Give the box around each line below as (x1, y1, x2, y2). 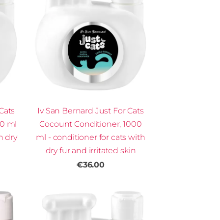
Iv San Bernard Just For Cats (37, 106, 144, 115)
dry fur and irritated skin (45, 145, 136, 155)
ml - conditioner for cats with (36, 132, 145, 142)
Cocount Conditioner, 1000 (39, 119, 142, 129)
